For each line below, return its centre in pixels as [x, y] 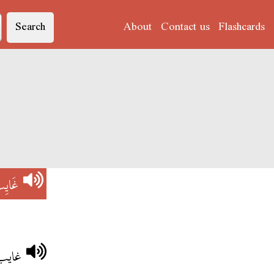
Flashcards [241, 27]
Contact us [185, 27]
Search [30, 27]
